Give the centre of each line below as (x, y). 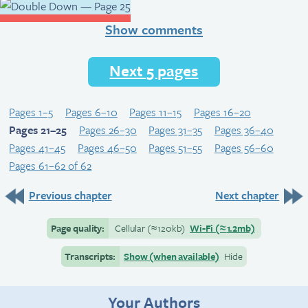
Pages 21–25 (38, 130)
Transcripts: (90, 256)
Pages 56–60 (244, 148)
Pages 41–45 (37, 148)
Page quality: (77, 228)
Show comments (154, 30)
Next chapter (247, 195)
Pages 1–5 (31, 112)
